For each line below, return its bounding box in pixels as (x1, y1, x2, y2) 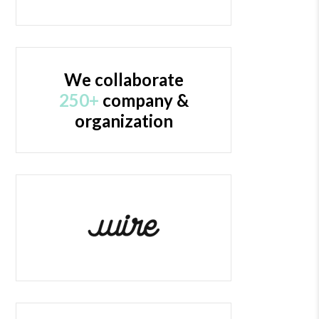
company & (98, 89, 189, 110)
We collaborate (63, 68, 184, 90)
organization (74, 110, 173, 131)
